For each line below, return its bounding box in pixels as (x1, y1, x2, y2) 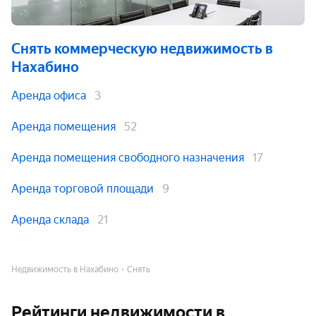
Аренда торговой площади (11, 182, 154, 195)
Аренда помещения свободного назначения (11, 151, 244, 164)
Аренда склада (11, 213, 89, 226)
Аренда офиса (11, 89, 86, 102)
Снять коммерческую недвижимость (11, 40, 262, 57)
